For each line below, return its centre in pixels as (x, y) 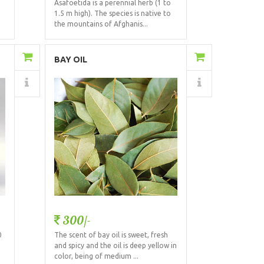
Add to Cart (136, 57)
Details (139, 83)
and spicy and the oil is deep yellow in (115, 245)
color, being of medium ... (96, 256)
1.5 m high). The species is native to (112, 14)
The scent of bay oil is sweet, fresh (111, 235)
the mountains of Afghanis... (101, 24)
